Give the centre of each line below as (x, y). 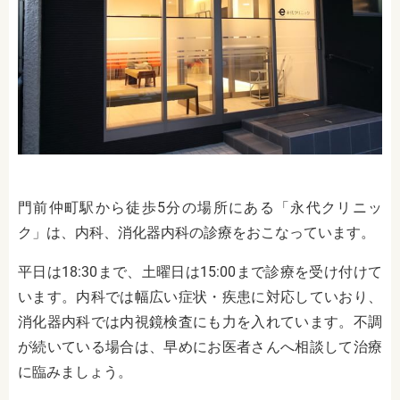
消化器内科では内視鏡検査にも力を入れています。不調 (200, 322)
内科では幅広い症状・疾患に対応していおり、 (229, 297)
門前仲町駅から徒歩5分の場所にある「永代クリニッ (200, 208)
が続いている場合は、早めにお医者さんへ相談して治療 (200, 347)
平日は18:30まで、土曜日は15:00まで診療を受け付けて (200, 272)
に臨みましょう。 (75, 372)
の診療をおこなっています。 (282, 233)
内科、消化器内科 (132, 233)
